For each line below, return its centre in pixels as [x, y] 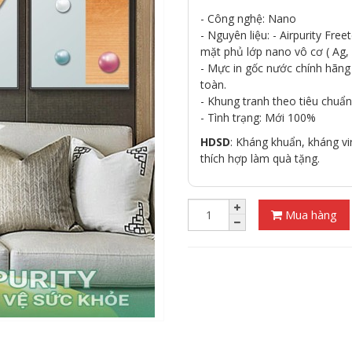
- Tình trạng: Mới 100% [258, 117]
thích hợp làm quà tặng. [260, 158]
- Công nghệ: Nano [248, 18]
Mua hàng [310, 214]
